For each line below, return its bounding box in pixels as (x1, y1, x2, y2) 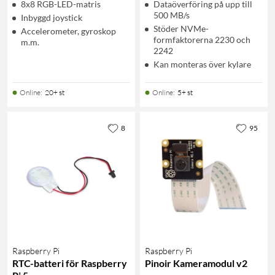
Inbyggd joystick (21, 12, 82, 23)
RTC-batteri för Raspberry (12, 257, 127, 269)
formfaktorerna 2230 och (153, 34, 250, 45)
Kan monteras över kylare (153, 58, 251, 69)
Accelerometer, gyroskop (21, 25, 116, 36)
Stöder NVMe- (153, 23, 209, 34)
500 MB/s (153, 9, 190, 20)
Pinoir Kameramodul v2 (145, 257, 247, 269)
